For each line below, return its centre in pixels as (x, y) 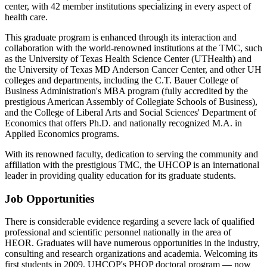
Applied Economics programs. (62, 134)
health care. (26, 17)
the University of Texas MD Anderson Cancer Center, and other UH (133, 69)
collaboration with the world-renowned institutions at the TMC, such (133, 48)
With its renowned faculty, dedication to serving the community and (131, 154)
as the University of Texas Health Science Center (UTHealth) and (128, 59)
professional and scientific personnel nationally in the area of (118, 232)
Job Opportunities (49, 198)
